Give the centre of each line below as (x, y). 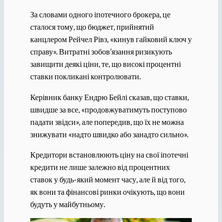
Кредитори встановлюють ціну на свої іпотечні (109, 154)
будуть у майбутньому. (67, 204)
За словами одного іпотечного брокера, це (100, 14)
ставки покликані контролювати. (85, 76)
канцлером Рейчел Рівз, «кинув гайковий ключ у (111, 39)
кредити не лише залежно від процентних (100, 166)
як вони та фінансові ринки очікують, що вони (107, 191)
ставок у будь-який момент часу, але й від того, (108, 179)
